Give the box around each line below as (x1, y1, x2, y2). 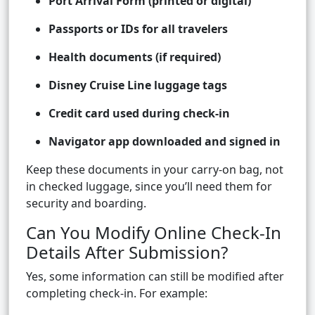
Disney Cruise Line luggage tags (49, 77, 227, 94)
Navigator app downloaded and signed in (49, 134, 281, 150)
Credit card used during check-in (49, 105, 230, 122)
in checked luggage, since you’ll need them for (26, 179, 272, 195)
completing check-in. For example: (26, 285, 207, 302)
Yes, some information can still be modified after (26, 269, 284, 285)
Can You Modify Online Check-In (26, 221, 281, 245)
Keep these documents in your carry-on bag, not (26, 162, 283, 178)
